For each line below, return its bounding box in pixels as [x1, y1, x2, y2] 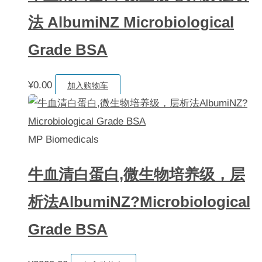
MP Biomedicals [28, 133, 99, 145]
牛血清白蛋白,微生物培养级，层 [28, 166, 245, 182]
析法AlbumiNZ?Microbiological [28, 193, 250, 210]
